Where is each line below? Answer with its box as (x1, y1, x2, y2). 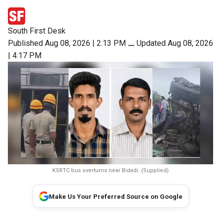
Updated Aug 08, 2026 (137, 38, 213, 48)
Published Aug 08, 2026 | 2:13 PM (8, 38, 126, 48)
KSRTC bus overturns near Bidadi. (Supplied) (52, 167, 169, 174)
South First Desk (8, 26, 66, 36)
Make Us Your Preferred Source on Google (48, 193, 183, 201)
